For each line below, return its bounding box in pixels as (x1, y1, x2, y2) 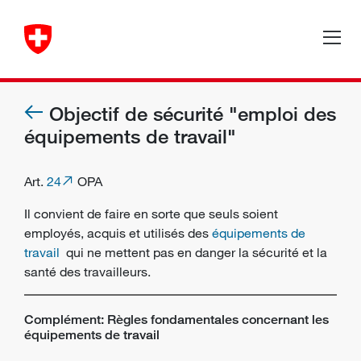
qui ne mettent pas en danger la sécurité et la (63, 244, 327, 260)
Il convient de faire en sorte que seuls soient (24, 205, 278, 222)
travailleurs (84, 263, 147, 280)
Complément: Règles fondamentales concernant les (24, 312, 329, 327)
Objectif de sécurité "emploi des (49, 102, 336, 125)
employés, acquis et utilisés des (24, 225, 212, 241)
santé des (24, 263, 84, 280)
